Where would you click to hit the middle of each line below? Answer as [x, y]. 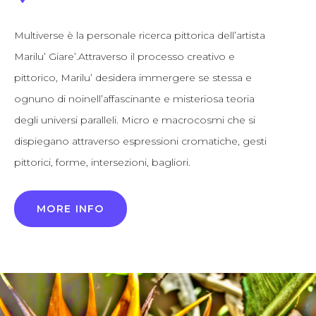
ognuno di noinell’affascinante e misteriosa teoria [134, 99]
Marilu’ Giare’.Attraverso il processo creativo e [124, 56]
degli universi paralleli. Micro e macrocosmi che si [135, 120]
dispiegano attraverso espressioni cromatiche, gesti [140, 141]
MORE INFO [71, 209]
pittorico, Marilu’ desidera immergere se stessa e [133, 78]
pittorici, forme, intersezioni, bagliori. [102, 162]
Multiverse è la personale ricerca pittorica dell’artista [140, 35]
